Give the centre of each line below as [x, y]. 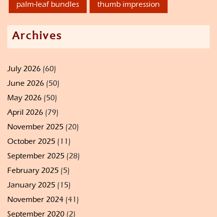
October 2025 [31, 141]
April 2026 [25, 112]
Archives [37, 37]
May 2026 [24, 98]
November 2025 [35, 127]
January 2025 [31, 185]
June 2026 [26, 83]
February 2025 [33, 170]
